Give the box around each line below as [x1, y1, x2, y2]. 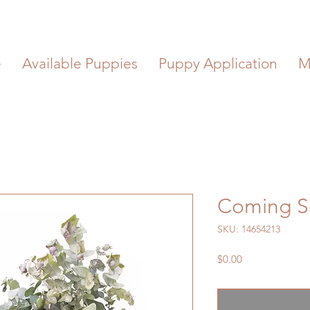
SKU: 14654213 [217, 223, 280, 235]
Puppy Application [158, 55, 277, 72]
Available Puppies [22, 55, 138, 72]
